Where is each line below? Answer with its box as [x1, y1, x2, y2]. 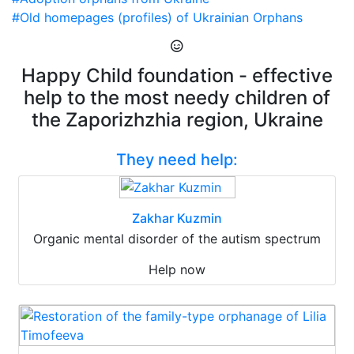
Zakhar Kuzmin [132, 210, 222, 226]
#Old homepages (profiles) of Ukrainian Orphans [12, 9, 303, 25]
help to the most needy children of [24, 86, 330, 109]
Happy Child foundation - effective [21, 64, 333, 87]
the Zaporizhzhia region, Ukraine [31, 108, 323, 131]
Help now [149, 262, 205, 277]
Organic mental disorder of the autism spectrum [33, 231, 321, 247]
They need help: [116, 150, 238, 169]
